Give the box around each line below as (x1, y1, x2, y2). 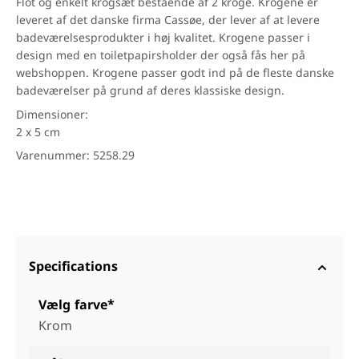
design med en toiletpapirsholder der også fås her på (16, 50, 305, 63)
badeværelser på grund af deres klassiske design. (16, 85, 284, 99)
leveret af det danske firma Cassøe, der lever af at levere (16, 14, 320, 28)
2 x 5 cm (16, 127, 60, 140)
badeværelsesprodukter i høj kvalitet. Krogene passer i (16, 32, 310, 46)
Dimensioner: (16, 109, 88, 123)
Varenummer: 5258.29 (16, 150, 135, 163)
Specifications (29, 260, 118, 276)
